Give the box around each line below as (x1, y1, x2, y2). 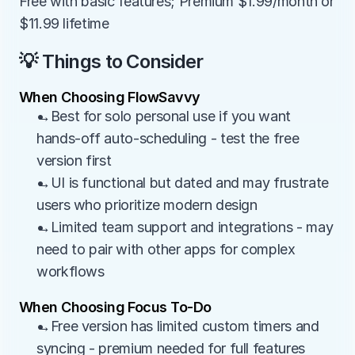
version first (36, 152, 112, 169)
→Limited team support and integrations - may (36, 219, 334, 235)
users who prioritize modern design (36, 197, 258, 213)
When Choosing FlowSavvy (19, 89, 200, 105)
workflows (36, 263, 105, 280)
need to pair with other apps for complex (36, 241, 296, 258)
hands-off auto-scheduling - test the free (36, 130, 300, 147)
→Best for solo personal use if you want (36, 108, 291, 124)
